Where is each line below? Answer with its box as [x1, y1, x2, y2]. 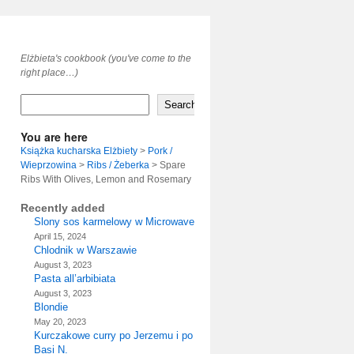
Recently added [21, 201, 105, 214]
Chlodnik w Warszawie [33, 244, 137, 256]
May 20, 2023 [33, 317, 86, 326]
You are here [21, 129, 88, 145]
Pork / [148, 145, 172, 156]
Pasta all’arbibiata [33, 273, 115, 284]
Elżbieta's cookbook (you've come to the [21, 53, 191, 64]
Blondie [33, 301, 68, 313]
